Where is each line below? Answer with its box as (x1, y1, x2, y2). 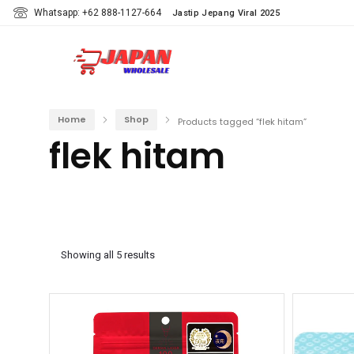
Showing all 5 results (61, 249, 155, 261)
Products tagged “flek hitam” (178, 115, 307, 128)
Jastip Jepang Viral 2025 (172, 8, 280, 18)
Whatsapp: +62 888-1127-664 (34, 7, 161, 18)
